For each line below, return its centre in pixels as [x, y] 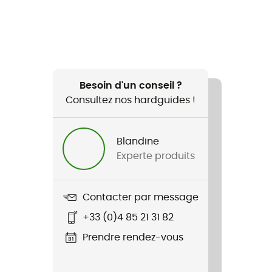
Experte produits [156, 156]
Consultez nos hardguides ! [131, 100]
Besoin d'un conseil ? [131, 85]
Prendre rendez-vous [133, 238]
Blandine [138, 141]
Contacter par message [141, 198]
